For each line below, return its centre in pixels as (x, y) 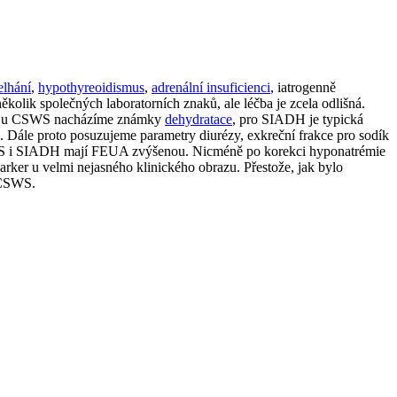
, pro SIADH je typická (298, 120)
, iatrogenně (303, 88)
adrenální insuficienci (211, 88)
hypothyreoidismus (91, 88)
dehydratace (198, 120)
